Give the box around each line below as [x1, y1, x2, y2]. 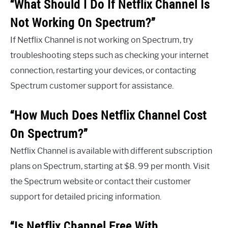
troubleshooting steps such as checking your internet [10, 50, 209, 60]
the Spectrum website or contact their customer [10, 176, 191, 186]
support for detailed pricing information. [10, 191, 161, 202]
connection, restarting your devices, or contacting [10, 65, 196, 75]
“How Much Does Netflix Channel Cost [10, 106, 207, 123]
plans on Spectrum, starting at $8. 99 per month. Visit [10, 161, 210, 171]
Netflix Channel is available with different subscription [10, 146, 212, 156]
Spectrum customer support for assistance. [10, 80, 174, 91]
